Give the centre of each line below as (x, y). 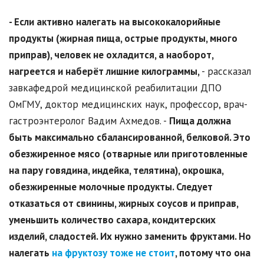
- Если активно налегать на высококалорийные (115, 22)
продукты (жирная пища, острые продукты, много (123, 38)
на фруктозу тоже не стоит (113, 253)
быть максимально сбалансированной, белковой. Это (130, 137)
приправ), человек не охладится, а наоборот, (111, 55)
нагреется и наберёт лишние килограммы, (105, 71)
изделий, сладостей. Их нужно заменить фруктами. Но (130, 236)
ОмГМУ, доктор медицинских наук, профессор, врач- (128, 104)
